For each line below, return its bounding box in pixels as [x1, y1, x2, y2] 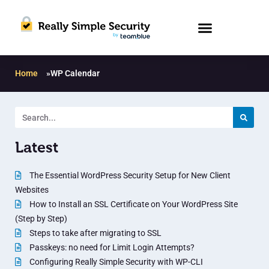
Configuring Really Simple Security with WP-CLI [28, 257, 203, 267]
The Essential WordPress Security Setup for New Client [28, 171, 231, 181]
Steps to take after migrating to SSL [28, 228, 162, 238]
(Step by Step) [15, 214, 67, 224]
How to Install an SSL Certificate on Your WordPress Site [28, 199, 238, 210]
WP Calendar [50, 68, 100, 79]
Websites [15, 185, 49, 195]
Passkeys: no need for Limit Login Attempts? [28, 243, 195, 253]
